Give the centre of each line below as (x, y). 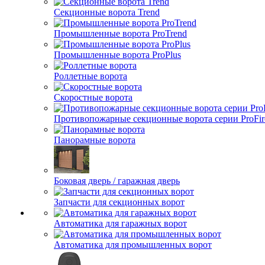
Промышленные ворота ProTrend (120, 33)
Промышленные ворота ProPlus (117, 55)
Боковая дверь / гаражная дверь (117, 181)
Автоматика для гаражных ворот (120, 223)
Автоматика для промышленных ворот (133, 245)
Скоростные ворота (93, 97)
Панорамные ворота (95, 140)
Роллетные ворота (91, 76)
